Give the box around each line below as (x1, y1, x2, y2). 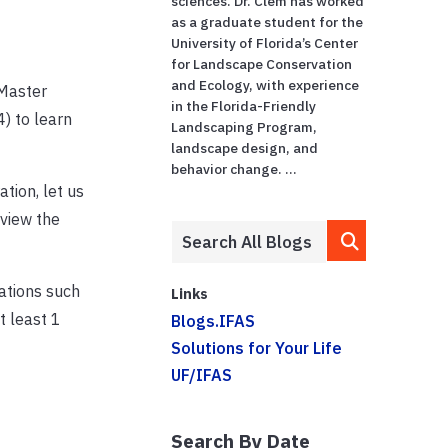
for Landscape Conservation (171, 54, 353, 73)
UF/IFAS (171, 364, 233, 385)
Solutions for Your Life (171, 337, 343, 358)
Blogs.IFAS (171, 310, 256, 331)
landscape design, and (171, 138, 319, 157)
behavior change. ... (171, 159, 298, 178)
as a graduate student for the (171, 12, 364, 31)
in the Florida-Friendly (171, 96, 317, 115)
